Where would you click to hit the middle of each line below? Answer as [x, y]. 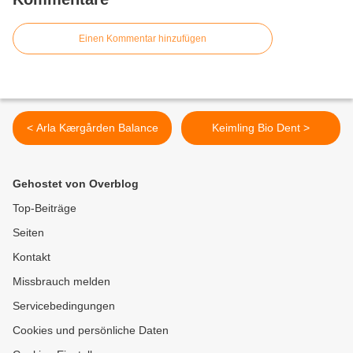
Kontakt [32, 257]
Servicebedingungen [64, 306]
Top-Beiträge [45, 208]
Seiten [28, 233]
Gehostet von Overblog [76, 184]
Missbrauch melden [61, 282]
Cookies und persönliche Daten [91, 331]
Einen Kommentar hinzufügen [143, 39]
